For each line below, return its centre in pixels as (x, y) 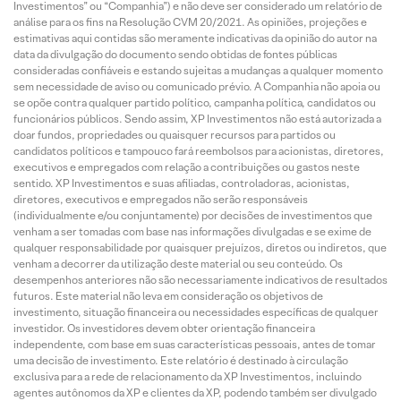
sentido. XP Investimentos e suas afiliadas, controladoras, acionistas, (182, 183)
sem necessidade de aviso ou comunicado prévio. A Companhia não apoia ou (197, 86)
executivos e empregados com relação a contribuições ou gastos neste (187, 167)
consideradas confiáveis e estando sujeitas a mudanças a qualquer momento (198, 70)
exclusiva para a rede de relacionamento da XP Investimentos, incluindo (188, 376)
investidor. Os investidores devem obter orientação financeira (164, 328)
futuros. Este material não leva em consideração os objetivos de (168, 296)
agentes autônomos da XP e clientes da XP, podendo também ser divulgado (195, 392)
